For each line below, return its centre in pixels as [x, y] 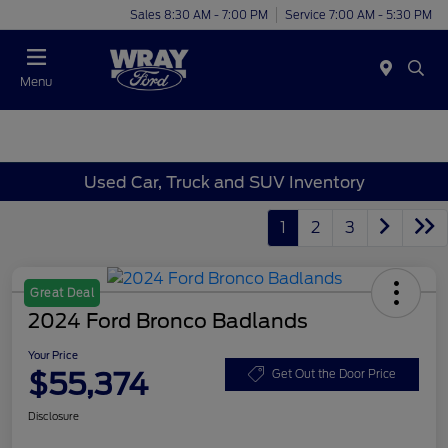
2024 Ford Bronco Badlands [168, 321]
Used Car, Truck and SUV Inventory [224, 182]
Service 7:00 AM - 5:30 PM [358, 14]
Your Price [53, 355]
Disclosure [53, 416]
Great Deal [62, 293]
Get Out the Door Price [334, 373]
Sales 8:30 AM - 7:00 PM [199, 14]
